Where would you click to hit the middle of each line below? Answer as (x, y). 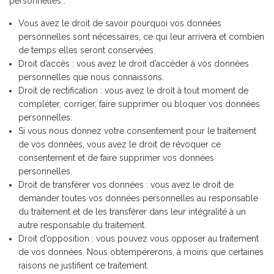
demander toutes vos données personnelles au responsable (138, 198)
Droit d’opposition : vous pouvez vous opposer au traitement (139, 239)
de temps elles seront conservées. (87, 50)
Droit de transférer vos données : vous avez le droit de (126, 185)
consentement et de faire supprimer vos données (116, 158)
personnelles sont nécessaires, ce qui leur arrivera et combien (141, 37)
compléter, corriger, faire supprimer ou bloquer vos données (139, 104)
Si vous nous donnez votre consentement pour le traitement (137, 131)
